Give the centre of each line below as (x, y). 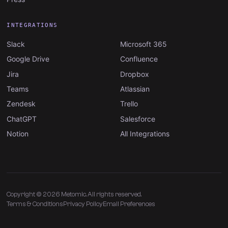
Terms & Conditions (35, 204)
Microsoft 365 (144, 44)
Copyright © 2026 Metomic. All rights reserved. (74, 194)
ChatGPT (22, 119)
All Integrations (145, 134)
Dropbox (135, 74)
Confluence (139, 59)
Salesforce (138, 119)
